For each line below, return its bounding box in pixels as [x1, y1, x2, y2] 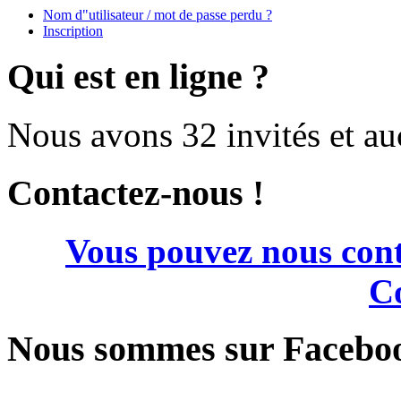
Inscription [43, 22, 103, 38]
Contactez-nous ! [7, 172, 264, 213]
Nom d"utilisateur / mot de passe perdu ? [43, 6, 272, 22]
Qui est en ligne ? [7, 56, 269, 98]
